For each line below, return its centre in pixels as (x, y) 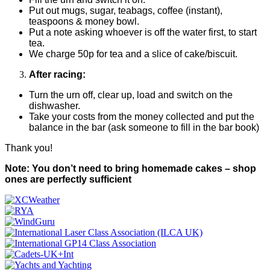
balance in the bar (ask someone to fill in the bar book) (144, 127)
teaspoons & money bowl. (84, 21)
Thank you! (29, 148)
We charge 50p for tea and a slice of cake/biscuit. (133, 54)
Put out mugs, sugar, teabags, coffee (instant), (126, 10)
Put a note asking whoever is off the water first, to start (143, 32)
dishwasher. (55, 105)
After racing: (57, 74)
